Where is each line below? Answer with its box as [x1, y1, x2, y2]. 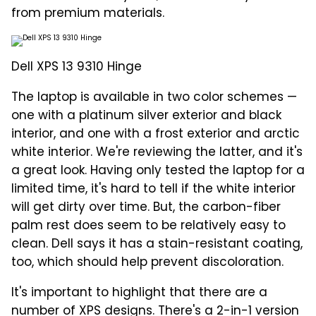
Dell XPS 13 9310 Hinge [11, 57, 142, 78]
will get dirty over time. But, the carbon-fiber [11, 197, 281, 218]
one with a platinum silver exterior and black [11, 106, 281, 126]
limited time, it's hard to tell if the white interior [11, 179, 296, 200]
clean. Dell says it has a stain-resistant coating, [11, 234, 303, 255]
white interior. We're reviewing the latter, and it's [11, 142, 303, 163]
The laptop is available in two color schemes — [11, 87, 297, 108]
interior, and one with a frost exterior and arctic [11, 124, 300, 145]
